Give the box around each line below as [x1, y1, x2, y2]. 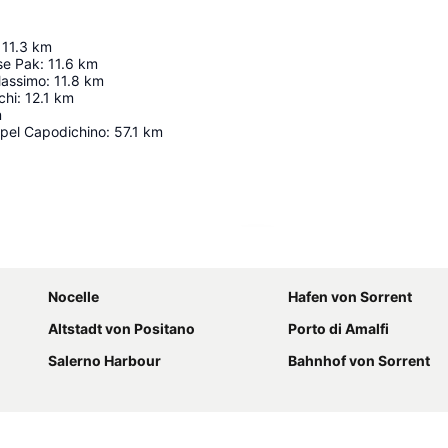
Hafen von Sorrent [288, 287, 412, 305]
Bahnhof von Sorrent [288, 351, 430, 369]
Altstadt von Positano [48, 319, 195, 337]
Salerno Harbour [48, 351, 161, 369]
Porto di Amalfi [288, 319, 389, 337]
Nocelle [48, 287, 99, 305]
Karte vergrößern [268, 244, 380, 262]
